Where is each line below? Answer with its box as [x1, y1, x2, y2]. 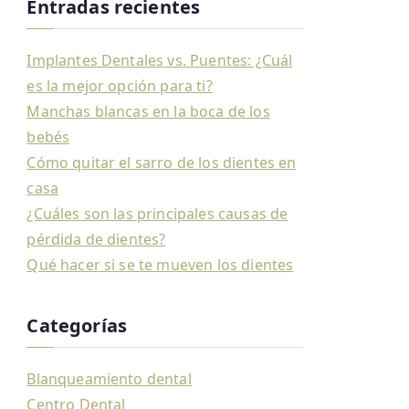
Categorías [26, 313, 128, 338]
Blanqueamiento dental [26, 369, 192, 389]
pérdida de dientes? [26, 229, 166, 249]
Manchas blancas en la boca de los [26, 101, 270, 121]
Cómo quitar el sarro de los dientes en [26, 152, 297, 173]
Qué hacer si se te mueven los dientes [26, 255, 294, 275]
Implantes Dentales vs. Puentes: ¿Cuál [26, 50, 293, 70]
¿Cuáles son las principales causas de [26, 204, 288, 224]
